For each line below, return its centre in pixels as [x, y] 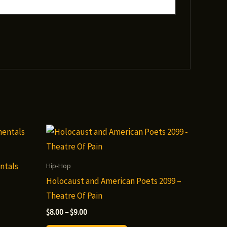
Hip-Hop [59, 165]
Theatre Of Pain [74, 195]
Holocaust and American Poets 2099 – [114, 181]
